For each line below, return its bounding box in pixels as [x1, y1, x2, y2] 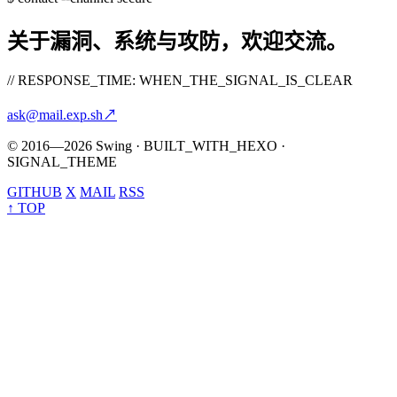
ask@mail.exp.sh [7, 107, 103, 123]
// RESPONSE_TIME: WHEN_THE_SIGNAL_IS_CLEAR [7, 73, 353, 89]
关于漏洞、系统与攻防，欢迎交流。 [7, 30, 347, 54]
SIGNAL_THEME [7, 154, 117, 170]
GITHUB [7, 184, 62, 200]
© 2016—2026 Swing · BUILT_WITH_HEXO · [7, 138, 285, 154]
